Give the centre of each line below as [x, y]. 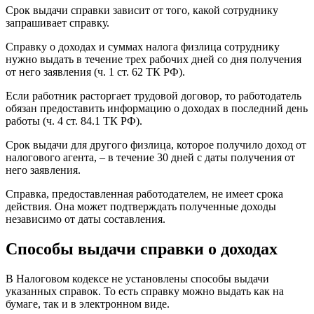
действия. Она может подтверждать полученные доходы [141, 206]
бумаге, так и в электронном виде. [88, 303]
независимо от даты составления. [86, 219]
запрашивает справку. [57, 22]
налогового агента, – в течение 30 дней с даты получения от [150, 157]
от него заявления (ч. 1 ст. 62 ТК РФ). [95, 71]
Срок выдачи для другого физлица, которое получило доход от [156, 144]
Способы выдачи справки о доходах [142, 248]
